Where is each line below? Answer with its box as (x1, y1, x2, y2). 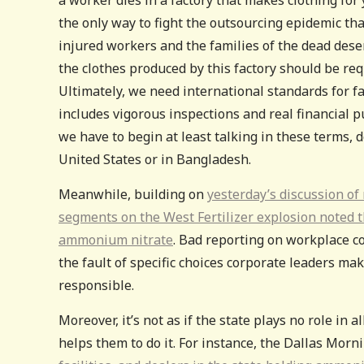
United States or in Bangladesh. (58, 149, 251, 168)
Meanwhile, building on (58, 184, 207, 203)
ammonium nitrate (58, 230, 173, 249)
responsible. (58, 275, 134, 294)
